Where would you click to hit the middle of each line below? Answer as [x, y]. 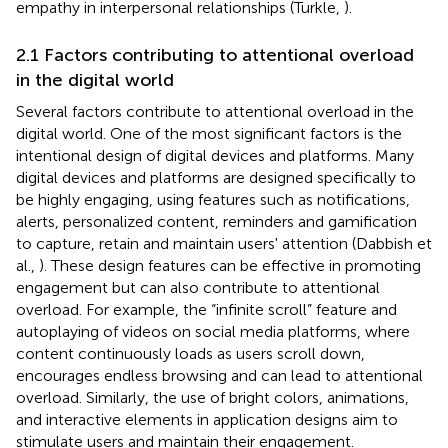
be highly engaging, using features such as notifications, [213, 199]
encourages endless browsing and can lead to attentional [219, 375]
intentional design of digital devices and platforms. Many [215, 155]
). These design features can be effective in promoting [230, 265]
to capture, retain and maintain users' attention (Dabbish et [224, 243]
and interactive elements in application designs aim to [207, 419]
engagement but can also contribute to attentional [198, 287]
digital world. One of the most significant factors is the [209, 133]
